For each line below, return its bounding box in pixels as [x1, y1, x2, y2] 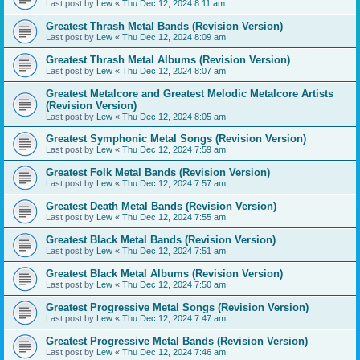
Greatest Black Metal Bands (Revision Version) [46, 234, 276, 246]
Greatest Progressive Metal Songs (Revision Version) [46, 301, 309, 313]
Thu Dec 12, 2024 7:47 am [122, 313, 226, 323]
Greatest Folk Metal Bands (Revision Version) [46, 166, 270, 178]
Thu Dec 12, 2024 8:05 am [122, 112, 226, 121]
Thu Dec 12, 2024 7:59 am [122, 145, 226, 154]
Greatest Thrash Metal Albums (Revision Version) [46, 54, 290, 66]
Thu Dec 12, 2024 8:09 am [122, 32, 226, 42]
